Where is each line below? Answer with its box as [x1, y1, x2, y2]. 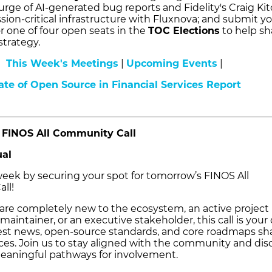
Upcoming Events [126, 58, 217, 70]
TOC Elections [148, 25, 220, 37]
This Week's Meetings [5, 58, 118, 70]
